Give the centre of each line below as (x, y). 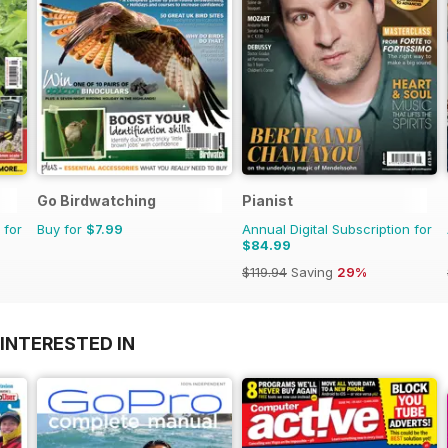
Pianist (267, 200)
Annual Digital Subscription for (337, 228)
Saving (312, 271)
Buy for (61, 228)
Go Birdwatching (96, 200)
